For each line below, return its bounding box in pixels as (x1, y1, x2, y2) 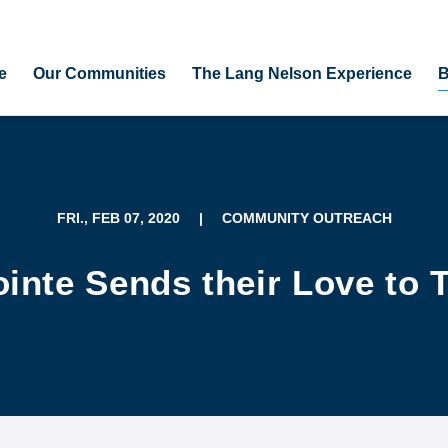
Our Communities (32, 64, 166, 82)
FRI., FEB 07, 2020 (56, 210, 180, 226)
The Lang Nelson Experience (191, 64, 412, 82)
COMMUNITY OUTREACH (221, 210, 392, 226)
